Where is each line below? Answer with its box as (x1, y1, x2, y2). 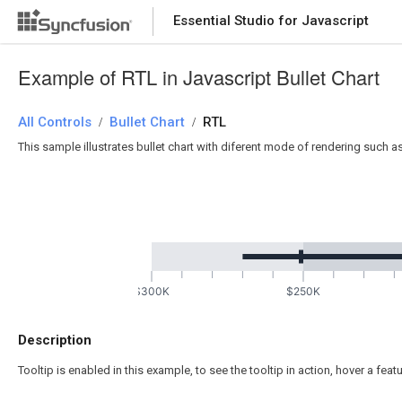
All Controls (18, 114, 92, 130)
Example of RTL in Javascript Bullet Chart (18, 63, 380, 91)
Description (18, 332, 92, 348)
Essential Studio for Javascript (173, 13, 369, 29)
